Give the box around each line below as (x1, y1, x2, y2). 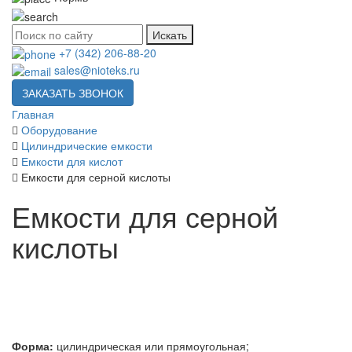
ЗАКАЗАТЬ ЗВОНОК (22, 85, 123, 101)
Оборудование (21, 122, 97, 138)
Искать (152, 26, 187, 42)
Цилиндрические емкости (21, 137, 152, 154)
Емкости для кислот (21, 153, 123, 170)
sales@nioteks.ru (54, 61, 140, 78)
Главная (12, 106, 54, 123)
